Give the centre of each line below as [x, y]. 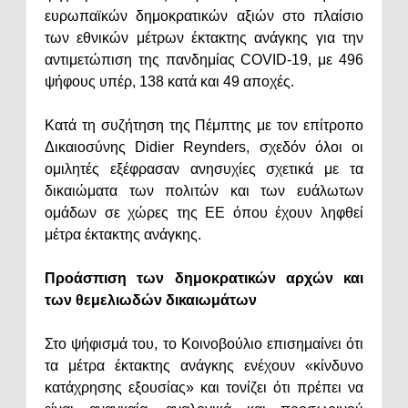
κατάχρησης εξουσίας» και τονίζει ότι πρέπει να [204, 388]
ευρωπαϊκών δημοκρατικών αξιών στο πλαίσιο [204, 16]
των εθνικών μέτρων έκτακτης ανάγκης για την [204, 38]
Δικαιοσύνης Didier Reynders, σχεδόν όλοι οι [204, 148]
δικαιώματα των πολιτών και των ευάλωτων [204, 191]
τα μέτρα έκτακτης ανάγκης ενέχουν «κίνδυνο [204, 366]
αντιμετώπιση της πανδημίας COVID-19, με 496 [204, 60]
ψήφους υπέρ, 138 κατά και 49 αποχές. [171, 82]
